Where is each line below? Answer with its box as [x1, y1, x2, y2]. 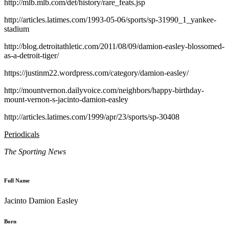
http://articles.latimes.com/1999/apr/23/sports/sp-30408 [4, 112, 179, 121]
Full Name [4, 177, 30, 184]
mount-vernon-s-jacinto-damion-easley [4, 95, 128, 104]
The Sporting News [4, 147, 66, 156]
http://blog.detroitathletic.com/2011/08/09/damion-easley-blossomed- [4, 41, 224, 51]
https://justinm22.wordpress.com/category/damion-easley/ [4, 68, 189, 77]
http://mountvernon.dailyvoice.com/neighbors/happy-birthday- [4, 85, 204, 95]
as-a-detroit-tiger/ [4, 51, 59, 60]
